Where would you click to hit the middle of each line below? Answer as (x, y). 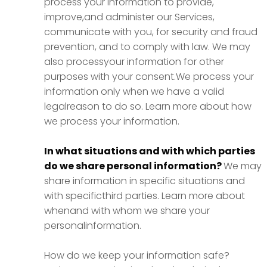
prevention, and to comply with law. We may (147, 47)
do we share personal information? (134, 166)
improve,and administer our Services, (129, 17)
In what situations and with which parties (150, 151)
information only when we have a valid (134, 91)
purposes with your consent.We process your (149, 77)
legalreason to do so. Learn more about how (148, 106)
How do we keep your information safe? (137, 255)
